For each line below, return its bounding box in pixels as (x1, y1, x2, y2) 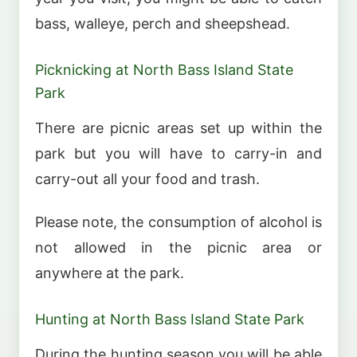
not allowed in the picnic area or (35, 239, 322, 257)
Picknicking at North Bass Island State (35, 61, 293, 79)
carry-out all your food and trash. (35, 170, 260, 187)
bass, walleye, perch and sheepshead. (35, 15, 290, 33)
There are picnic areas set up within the (35, 119, 322, 136)
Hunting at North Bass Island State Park (35, 311, 304, 328)
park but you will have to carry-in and (35, 144, 322, 162)
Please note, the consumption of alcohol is (35, 214, 322, 231)
